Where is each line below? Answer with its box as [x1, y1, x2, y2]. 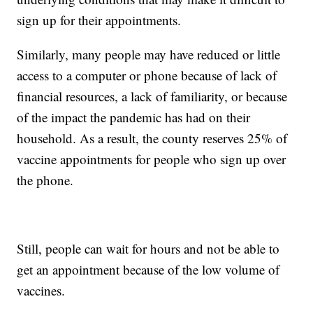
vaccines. [17, 281, 66, 299]
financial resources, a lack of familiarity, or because [17, 87, 288, 105]
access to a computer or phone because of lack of [17, 66, 277, 84]
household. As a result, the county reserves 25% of [17, 129, 288, 147]
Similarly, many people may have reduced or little [17, 45, 281, 63]
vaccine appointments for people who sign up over [17, 150, 286, 168]
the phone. [17, 170, 74, 189]
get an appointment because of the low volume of [17, 260, 280, 278]
